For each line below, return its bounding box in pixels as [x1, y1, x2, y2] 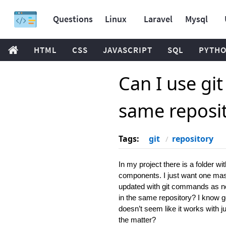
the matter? [118, 215, 156, 224]
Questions [53, 13, 93, 25]
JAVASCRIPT [103, 44, 152, 55]
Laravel [144, 13, 173, 25]
